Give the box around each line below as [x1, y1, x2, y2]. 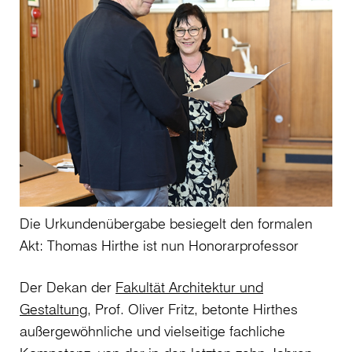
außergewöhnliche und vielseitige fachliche [20, 322, 285, 340]
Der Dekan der [20, 278, 115, 296]
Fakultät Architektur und [115, 278, 263, 296]
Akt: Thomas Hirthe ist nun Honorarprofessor [20, 236, 299, 255]
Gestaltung [20, 300, 87, 318]
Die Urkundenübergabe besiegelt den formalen [20, 214, 313, 233]
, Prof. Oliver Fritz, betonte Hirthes [87, 300, 298, 318]
